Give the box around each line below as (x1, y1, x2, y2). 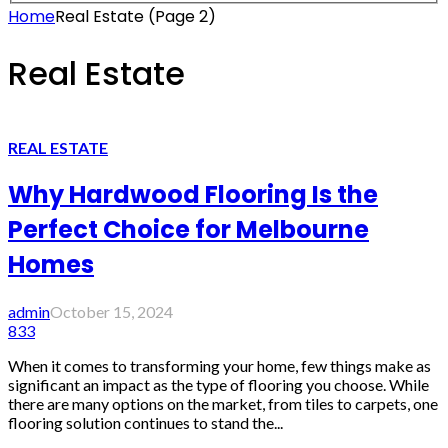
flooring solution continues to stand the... (8, 413, 283, 433)
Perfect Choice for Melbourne (8, 213, 369, 247)
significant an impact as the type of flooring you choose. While (8, 375, 429, 395)
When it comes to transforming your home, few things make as (8, 356, 431, 376)
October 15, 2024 (50, 302, 173, 322)
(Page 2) (144, 4, 216, 28)
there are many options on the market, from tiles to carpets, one (8, 394, 438, 414)
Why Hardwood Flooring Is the (8, 178, 378, 212)
